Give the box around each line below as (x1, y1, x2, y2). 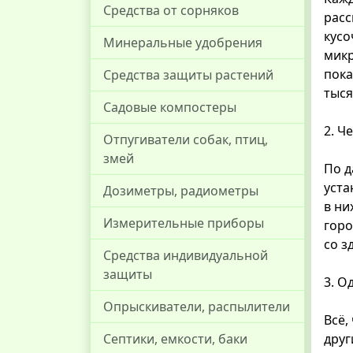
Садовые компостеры (103, 98, 236, 116)
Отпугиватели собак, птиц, (103, 131, 268, 148)
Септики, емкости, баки (103, 330, 247, 347)
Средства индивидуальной (103, 247, 268, 264)
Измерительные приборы (103, 214, 264, 232)
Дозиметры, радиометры (103, 182, 258, 199)
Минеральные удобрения (103, 34, 262, 51)
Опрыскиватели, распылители (103, 298, 290, 315)
